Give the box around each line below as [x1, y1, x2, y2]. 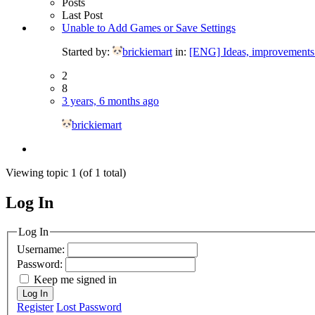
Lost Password [56, 301, 122, 314]
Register [17, 301, 53, 314]
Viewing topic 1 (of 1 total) [6, 166, 126, 179]
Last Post [62, 8, 103, 21]
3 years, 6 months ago [62, 94, 159, 107]
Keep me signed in [34, 274, 117, 286]
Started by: [62, 45, 112, 58]
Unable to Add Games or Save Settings [62, 21, 236, 34]
